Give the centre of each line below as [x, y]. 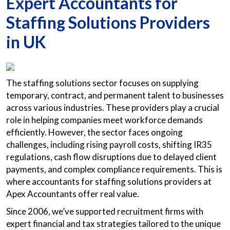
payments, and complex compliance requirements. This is [114, 169]
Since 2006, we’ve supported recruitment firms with [105, 211]
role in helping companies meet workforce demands [104, 120]
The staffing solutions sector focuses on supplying [102, 83]
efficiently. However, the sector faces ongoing [94, 132]
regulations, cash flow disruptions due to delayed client [111, 157]
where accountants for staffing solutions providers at [109, 181]
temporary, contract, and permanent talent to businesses [115, 95]
